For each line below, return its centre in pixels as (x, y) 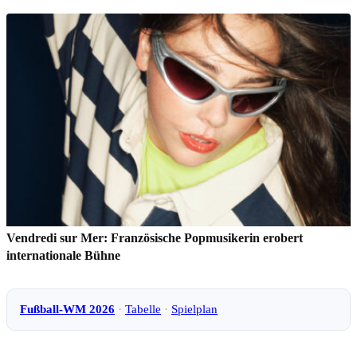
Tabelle (143, 309)
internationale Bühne (63, 255)
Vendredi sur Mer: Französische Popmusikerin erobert (155, 237)
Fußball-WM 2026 (67, 309)
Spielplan (194, 309)
